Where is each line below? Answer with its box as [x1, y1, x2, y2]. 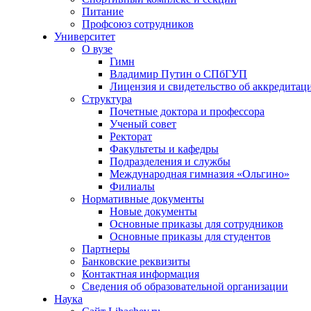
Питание [82, 6, 124, 17]
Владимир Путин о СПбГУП [110, 68, 247, 80]
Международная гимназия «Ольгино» [110, 168, 289, 180]
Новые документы [110, 205, 197, 217]
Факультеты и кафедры [110, 143, 219, 155]
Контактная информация [82, 268, 199, 280]
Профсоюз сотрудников [82, 18, 194, 30]
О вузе [82, 43, 112, 55]
